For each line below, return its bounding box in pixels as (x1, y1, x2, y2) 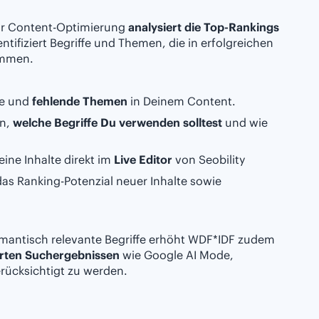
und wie (222, 115, 268, 130)
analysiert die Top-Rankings (128, 20, 279, 35)
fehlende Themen (32, 94, 127, 109)
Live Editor (114, 152, 172, 167)
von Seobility (172, 152, 245, 167)
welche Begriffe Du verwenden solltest (13, 115, 222, 130)
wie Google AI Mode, (120, 248, 234, 263)
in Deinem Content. (127, 94, 236, 109)
